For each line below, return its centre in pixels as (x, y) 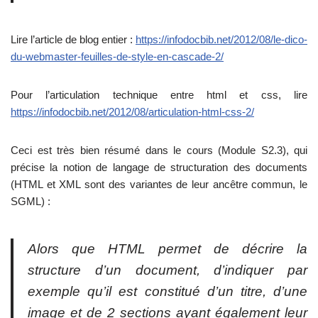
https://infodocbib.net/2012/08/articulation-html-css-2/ (132, 112)
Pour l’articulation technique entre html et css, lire (159, 95)
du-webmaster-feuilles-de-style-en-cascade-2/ (117, 57)
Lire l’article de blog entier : (73, 40)
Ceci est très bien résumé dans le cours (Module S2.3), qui (159, 150)
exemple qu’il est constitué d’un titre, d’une (168, 292)
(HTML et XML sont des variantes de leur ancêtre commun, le (159, 185)
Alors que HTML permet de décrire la (168, 249)
